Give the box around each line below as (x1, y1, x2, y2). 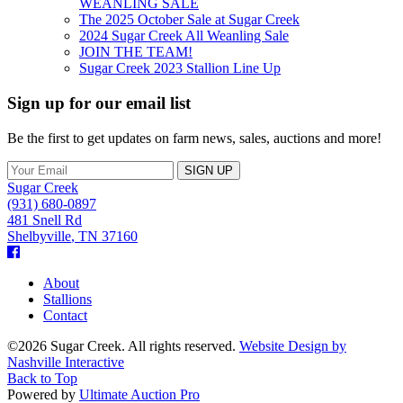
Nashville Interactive (7, 354, 124, 370)
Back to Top (7, 370, 77, 386)
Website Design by (239, 337, 346, 354)
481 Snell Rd (7, 211, 82, 228)
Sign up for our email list (7, 93, 191, 112)
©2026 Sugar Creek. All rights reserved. (7, 337, 239, 354)
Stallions (43, 291, 92, 307)
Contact (43, 307, 87, 323)
